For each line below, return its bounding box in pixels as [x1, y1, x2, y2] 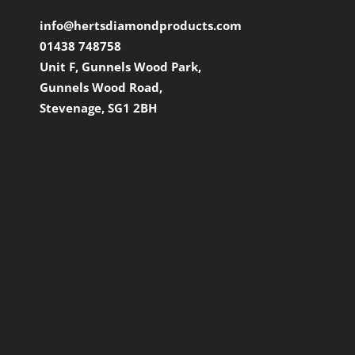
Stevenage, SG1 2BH [40, 100, 157, 116]
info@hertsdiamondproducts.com [40, 17, 242, 33]
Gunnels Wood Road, [40, 79, 162, 96]
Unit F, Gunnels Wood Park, [40, 58, 201, 74]
